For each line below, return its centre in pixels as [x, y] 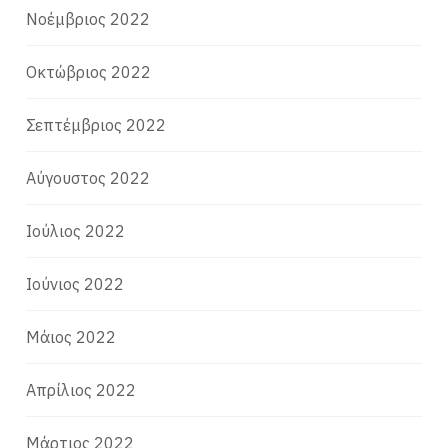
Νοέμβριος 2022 [88, 19]
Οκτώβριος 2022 [89, 72]
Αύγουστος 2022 [88, 178]
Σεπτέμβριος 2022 [96, 125]
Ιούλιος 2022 [76, 231]
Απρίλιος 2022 [81, 390]
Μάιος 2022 [71, 337]
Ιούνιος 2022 [75, 284]
